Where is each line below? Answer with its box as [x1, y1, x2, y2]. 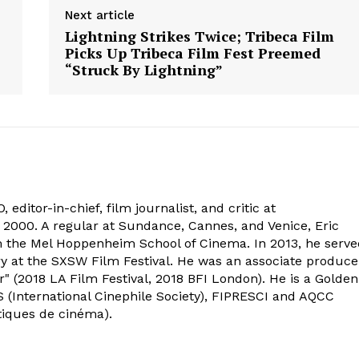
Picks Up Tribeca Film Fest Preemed [64, 42, 321, 63]
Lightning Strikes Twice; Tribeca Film [64, 26, 334, 46]
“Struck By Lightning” [64, 59, 223, 79]
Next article [64, 7, 135, 22]
